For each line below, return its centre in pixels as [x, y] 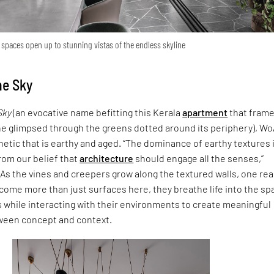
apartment [205, 113]
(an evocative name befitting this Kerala [97, 113]
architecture [107, 158]
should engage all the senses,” [199, 158]
